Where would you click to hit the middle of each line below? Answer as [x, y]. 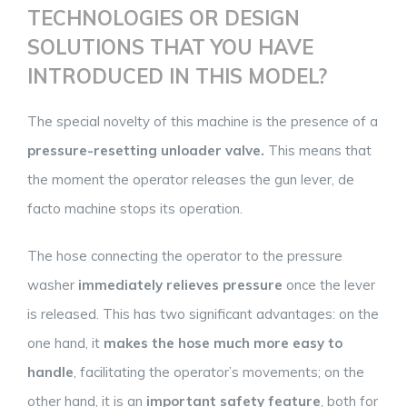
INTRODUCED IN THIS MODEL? [177, 76]
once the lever [329, 284]
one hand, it [65, 342]
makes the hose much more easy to [223, 342]
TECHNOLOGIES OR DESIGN [164, 18]
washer [53, 284]
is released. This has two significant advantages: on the [203, 313]
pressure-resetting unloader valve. [146, 150]
